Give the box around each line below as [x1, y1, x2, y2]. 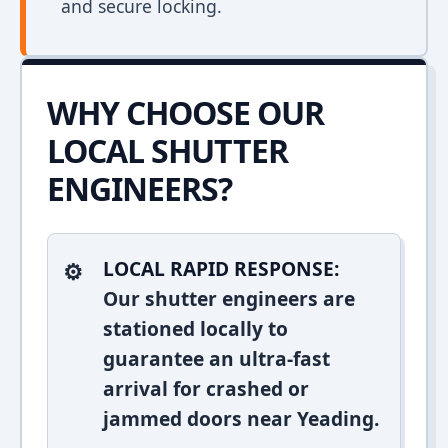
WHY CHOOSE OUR [47, 91, 324, 134]
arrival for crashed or [103, 375, 309, 402]
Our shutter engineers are [103, 285, 355, 312]
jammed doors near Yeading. [103, 405, 379, 432]
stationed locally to [103, 315, 288, 342]
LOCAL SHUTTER [47, 129, 288, 172]
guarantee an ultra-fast [103, 345, 330, 372]
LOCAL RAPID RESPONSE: [103, 255, 339, 282]
